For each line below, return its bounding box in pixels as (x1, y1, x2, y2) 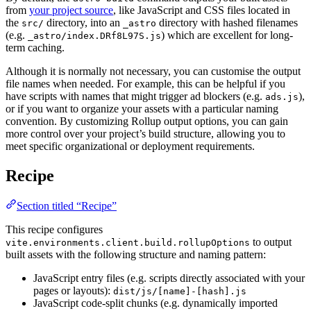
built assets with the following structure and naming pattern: (6, 249, 266, 261)
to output (250, 236, 292, 249)
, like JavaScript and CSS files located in (113, 3, 290, 16)
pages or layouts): (33, 285, 113, 297)
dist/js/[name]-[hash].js (113, 286, 246, 297)
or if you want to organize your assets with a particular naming (6, 102, 278, 115)
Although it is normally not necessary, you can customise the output (6, 65, 301, 77)
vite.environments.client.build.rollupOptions (6, 237, 250, 249)
